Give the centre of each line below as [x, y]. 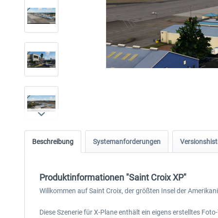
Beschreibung [53, 142]
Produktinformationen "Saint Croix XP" [113, 177]
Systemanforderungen [127, 142]
